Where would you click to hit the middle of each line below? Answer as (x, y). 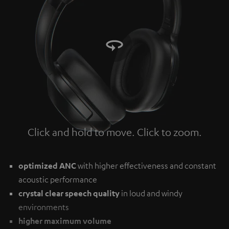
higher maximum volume (65, 221)
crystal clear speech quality (69, 193)
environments (44, 207)
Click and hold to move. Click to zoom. (114, 132)
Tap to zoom (114, 132)
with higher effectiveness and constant (146, 166)
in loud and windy (151, 193)
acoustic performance (58, 180)
